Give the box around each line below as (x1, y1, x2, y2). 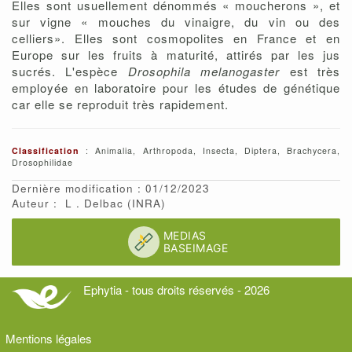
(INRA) (127, 196, 166, 211)
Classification (12, 145, 79, 157)
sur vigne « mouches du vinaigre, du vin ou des (12, 13, 340, 31)
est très (280, 63, 341, 80)
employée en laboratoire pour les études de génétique (12, 79, 340, 97)
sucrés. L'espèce (12, 63, 128, 80)
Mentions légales (5, 329, 92, 346)
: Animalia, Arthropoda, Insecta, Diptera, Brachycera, (79, 145, 340, 157)
